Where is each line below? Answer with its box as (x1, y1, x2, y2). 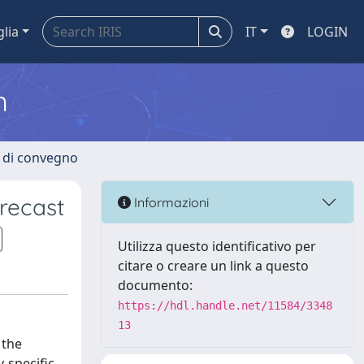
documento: (118, 276, 193, 294)
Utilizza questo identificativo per (118, 237, 316, 255)
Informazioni (131, 193, 209, 210)
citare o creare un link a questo (118, 257, 309, 275)
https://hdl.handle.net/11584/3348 (118, 299, 332, 312)
